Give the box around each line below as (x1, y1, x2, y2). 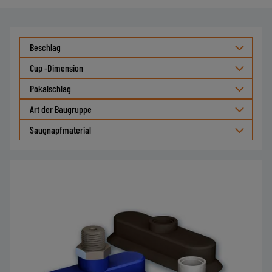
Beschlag (30, 41, 61, 53)
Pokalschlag (30, 83, 71, 94)
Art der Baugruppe (30, 103, 92, 115)
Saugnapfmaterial (30, 124, 91, 135)
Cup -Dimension (30, 62, 83, 73)
